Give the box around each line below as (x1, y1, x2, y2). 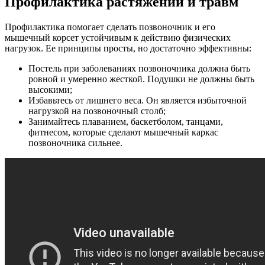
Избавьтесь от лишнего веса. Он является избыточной (28, 95, 247, 105)
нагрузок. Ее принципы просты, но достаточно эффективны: (5, 43, 251, 53)
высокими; (28, 84, 72, 95)
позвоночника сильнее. (28, 137, 122, 148)
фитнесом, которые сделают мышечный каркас (28, 127, 218, 137)
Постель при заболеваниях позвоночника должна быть (28, 63, 250, 73)
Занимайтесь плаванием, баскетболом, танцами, (28, 116, 223, 127)
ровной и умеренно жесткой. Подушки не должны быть (28, 73, 254, 84)
